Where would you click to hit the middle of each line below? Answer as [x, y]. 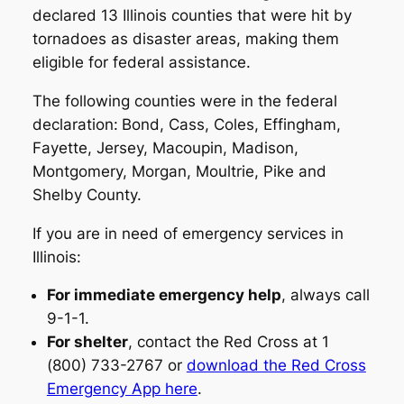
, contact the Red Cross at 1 [228, 342]
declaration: [75, 124]
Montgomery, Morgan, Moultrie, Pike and [179, 171]
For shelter [87, 342]
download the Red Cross [276, 366]
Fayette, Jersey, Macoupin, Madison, [165, 147]
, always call [325, 295]
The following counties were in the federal [184, 101]
